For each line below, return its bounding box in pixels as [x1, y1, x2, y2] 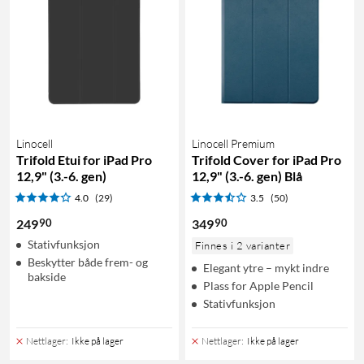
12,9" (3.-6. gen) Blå [192, 167, 302, 184]
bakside [28, 269, 66, 284]
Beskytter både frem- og [28, 254, 148, 269]
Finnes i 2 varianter [195, 238, 290, 252]
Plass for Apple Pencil [203, 278, 314, 292]
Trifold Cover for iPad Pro [192, 151, 341, 167]
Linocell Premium [192, 136, 275, 150]
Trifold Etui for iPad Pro [16, 151, 152, 167]
